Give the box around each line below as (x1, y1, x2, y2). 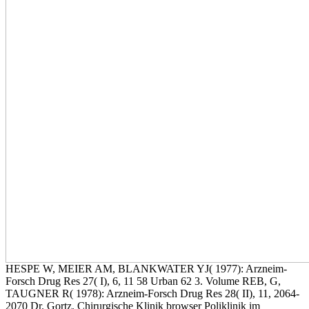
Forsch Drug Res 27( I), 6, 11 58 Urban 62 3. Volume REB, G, (6, 275, 281, 288)
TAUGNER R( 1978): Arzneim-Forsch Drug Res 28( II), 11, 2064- (6, 288, 299, 300)
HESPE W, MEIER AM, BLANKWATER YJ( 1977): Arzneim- (6, 263, 287, 275)
